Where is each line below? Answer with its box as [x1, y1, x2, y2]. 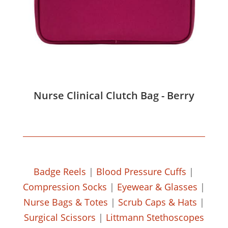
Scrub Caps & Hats [118, 195, 197, 208]
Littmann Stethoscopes [105, 211, 204, 223]
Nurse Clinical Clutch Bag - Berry [33, 88, 194, 102]
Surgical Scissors [23, 211, 96, 223]
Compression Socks [22, 180, 107, 193]
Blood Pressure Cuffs [96, 165, 187, 178]
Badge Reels [34, 165, 87, 178]
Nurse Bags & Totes [23, 195, 108, 208]
